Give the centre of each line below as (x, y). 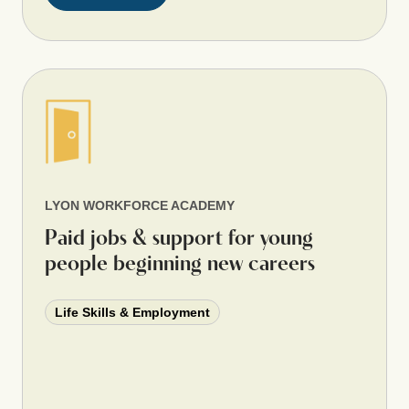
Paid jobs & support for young (179, 239)
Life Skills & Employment (132, 312)
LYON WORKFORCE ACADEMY (140, 205)
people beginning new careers (180, 264)
